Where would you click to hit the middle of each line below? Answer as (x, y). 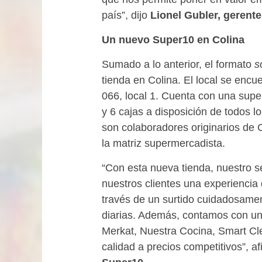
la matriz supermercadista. (163, 143)
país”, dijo (126, 15)
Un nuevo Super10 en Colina (173, 40)
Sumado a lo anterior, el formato (178, 64)
